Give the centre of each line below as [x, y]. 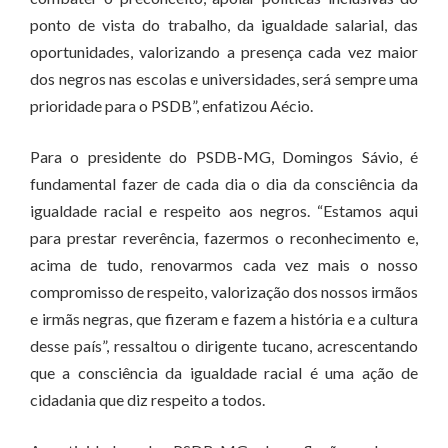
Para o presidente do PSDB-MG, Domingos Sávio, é [224, 156]
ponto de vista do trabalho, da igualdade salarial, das [224, 24]
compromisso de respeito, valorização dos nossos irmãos [224, 291]
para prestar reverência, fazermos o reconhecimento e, [224, 237]
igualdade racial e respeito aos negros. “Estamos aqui [224, 210]
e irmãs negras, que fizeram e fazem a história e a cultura [224, 318]
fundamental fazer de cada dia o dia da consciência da [224, 183]
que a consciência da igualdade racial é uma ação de [224, 372]
